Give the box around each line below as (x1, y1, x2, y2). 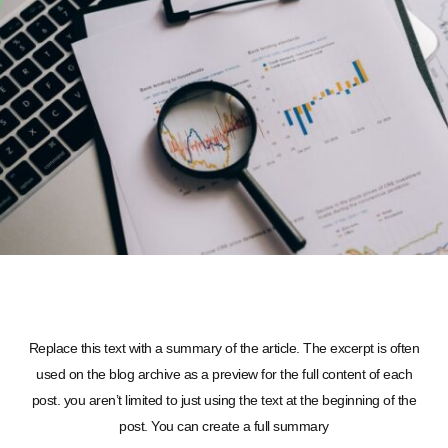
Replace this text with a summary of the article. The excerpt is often (28, 340, 420, 357)
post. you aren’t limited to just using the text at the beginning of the (31, 392, 417, 409)
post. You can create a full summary (119, 418, 329, 435)
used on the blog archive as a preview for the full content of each (36, 366, 412, 383)
